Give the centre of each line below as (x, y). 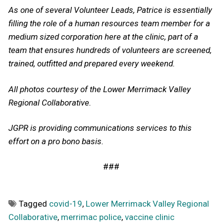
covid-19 (66, 203)
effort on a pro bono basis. (56, 141)
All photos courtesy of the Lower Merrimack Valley (100, 89)
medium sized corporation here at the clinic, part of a (103, 37)
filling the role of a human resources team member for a (109, 24)
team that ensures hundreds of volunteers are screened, (110, 50)
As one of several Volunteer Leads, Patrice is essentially (110, 10)
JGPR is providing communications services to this (100, 128)
